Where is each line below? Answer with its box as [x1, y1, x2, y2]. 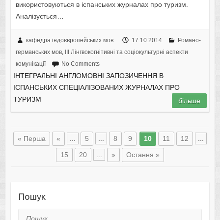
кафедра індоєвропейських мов [26, 36, 113, 44]
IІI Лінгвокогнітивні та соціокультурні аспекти [64, 48, 188, 55]
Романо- [177, 36, 201, 44]
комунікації [15, 60, 46, 67]
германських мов [15, 48, 62, 55]
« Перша [18, 134, 46, 142]
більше [178, 96, 201, 105]
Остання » [126, 150, 160, 159]
